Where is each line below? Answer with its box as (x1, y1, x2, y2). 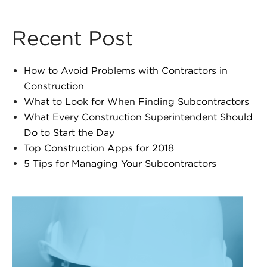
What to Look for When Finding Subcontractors (24, 95, 249, 107)
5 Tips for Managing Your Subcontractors (24, 157, 216, 169)
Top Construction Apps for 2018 (24, 142, 174, 154)
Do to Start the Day (24, 126, 114, 138)
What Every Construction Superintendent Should (24, 111, 253, 123)
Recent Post (12, 25, 133, 50)
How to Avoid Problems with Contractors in (24, 64, 228, 76)
